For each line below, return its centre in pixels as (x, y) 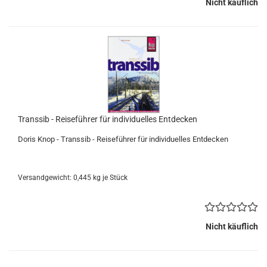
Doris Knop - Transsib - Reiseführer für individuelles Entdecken (123, 139)
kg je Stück (109, 178)
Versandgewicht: (46, 178)
